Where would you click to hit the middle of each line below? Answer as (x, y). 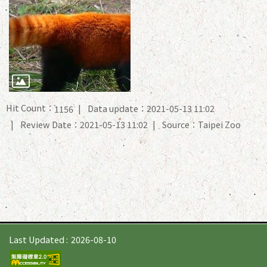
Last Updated (37, 239)
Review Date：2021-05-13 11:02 (84, 124)
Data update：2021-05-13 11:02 (151, 108)
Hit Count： (30, 107)
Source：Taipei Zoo (201, 124)
